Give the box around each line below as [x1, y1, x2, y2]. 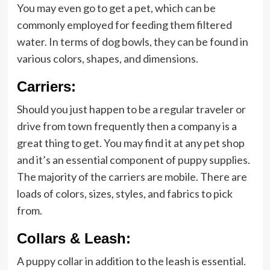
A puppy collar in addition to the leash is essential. [16, 254, 246, 268]
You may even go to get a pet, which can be [16, 1, 216, 14]
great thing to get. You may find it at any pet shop [16, 136, 245, 149]
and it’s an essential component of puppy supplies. [16, 153, 250, 166]
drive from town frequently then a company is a [16, 119, 237, 133]
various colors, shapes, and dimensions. [16, 52, 198, 65]
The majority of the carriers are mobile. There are [16, 170, 247, 183]
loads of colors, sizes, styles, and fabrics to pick [16, 187, 233, 200]
